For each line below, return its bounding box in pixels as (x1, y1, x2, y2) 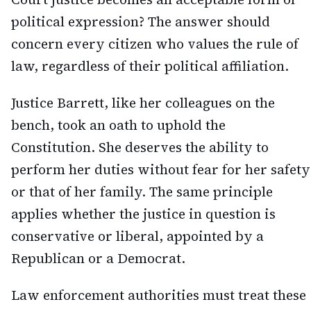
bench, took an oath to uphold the (11, 115, 226, 134)
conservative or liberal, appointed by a (11, 226, 264, 245)
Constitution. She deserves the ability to (11, 137, 269, 156)
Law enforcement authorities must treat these (11, 285, 306, 304)
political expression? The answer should (11, 12, 270, 31)
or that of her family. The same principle (11, 182, 273, 201)
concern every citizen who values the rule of (11, 34, 299, 53)
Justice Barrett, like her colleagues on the (11, 93, 275, 112)
